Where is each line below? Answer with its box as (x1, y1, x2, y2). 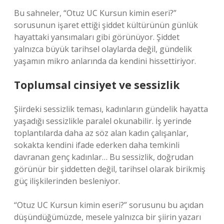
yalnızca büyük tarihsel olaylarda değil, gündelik (14, 43, 192, 54)
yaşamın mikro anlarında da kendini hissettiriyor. (14, 55, 196, 66)
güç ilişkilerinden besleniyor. (14, 175, 120, 186)
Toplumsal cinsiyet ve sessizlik (14, 78, 179, 92)
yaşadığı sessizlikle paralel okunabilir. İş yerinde (14, 115, 191, 126)
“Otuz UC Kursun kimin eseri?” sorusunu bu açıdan (14, 199, 203, 210)
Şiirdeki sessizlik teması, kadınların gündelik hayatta (14, 103, 208, 114)
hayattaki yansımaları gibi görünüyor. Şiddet (14, 31, 179, 42)
